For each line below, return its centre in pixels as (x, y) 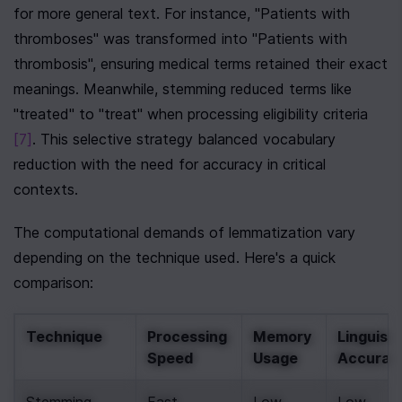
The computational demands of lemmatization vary (184, 232)
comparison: (53, 283)
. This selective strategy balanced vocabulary (184, 139)
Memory (282, 336)
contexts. (46, 189)
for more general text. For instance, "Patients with (182, 13)
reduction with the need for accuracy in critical (170, 164)
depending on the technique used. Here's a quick (175, 258)
